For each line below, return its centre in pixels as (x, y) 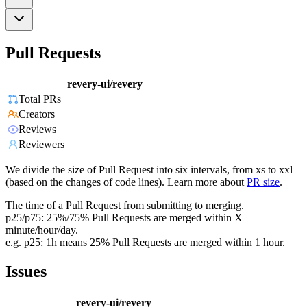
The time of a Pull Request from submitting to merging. (125, 206)
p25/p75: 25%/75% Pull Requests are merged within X (124, 218)
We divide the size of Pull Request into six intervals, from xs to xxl (149, 170)
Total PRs (40, 99)
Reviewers (41, 145)
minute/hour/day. (42, 230)
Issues (26, 272)
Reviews (37, 130)
